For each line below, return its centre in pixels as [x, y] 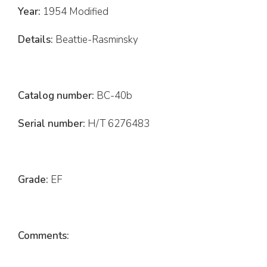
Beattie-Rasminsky [96, 40]
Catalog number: [56, 96]
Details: [35, 40]
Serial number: [52, 124]
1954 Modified [74, 12]
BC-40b [113, 96]
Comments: [44, 236]
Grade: [33, 180]
